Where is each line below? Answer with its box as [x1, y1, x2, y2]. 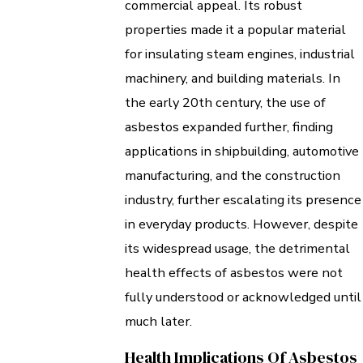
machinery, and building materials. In [125, 69, 340, 88]
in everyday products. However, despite [125, 215, 358, 234]
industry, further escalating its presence [125, 190, 361, 210]
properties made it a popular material [125, 20, 346, 40]
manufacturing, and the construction [125, 166, 340, 186]
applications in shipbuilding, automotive [125, 142, 359, 161]
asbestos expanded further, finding [125, 117, 333, 137]
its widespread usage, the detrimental [125, 239, 350, 258]
